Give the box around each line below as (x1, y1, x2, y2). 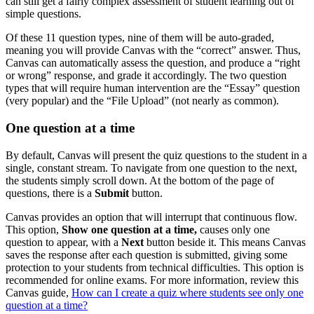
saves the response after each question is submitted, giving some (6, 248, 287, 261)
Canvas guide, (6, 286, 71, 299)
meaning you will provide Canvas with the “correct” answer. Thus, (6, 44, 301, 57)
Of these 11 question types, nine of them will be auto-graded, (6, 32, 274, 44)
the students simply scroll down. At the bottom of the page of (6, 174, 274, 186)
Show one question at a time (62, 223, 194, 235)
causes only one (197, 223, 270, 235)
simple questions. (6, 8, 81, 20)
